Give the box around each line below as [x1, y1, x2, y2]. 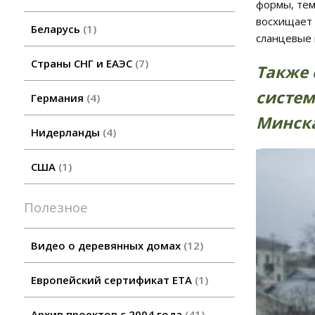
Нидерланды [31, 125, 103, 140]
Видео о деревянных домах [31, 238, 184, 253]
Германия [31, 91, 86, 105]
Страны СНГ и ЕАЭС [31, 56, 135, 71]
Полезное [34, 198, 88, 217]
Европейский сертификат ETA [31, 273, 195, 288]
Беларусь [31, 22, 83, 37]
